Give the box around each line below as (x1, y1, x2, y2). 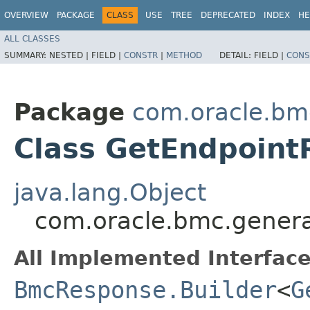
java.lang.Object (14, 178, 206, 206)
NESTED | (49, 50, 91, 60)
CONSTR (124, 50, 158, 60)
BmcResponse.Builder (14, 275, 277, 304)
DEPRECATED (201, 10, 255, 20)
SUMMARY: (4, 50, 49, 60)
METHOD (166, 50, 202, 60)
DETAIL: (219, 50, 254, 60)
